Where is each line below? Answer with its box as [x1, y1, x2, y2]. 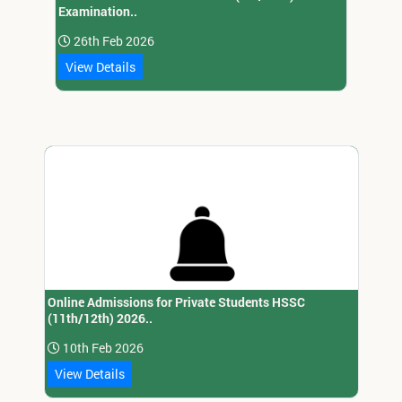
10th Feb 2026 [59, 339, 144, 357]
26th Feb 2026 [71, 32, 155, 50]
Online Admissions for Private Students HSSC [47, 293, 305, 311]
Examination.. [58, 3, 138, 21]
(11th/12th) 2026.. [47, 310, 153, 328]
